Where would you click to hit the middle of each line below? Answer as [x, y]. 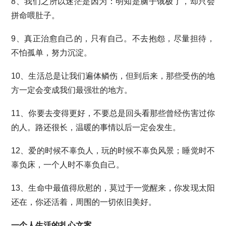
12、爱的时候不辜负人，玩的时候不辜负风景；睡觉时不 [113, 151]
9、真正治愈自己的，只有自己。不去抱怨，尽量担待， [113, 39]
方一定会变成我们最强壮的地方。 [72, 90]
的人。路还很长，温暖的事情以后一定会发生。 [96, 127]
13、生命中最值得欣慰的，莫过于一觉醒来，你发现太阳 [113, 188]
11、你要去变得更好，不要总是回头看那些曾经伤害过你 [113, 113]
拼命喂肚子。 [36, 15]
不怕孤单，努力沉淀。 [52, 53]
